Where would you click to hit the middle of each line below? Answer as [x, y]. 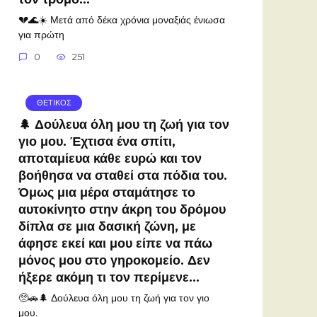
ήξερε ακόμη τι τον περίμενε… [109, 277]
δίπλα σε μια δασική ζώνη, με [107, 226]
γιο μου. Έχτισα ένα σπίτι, [97, 141]
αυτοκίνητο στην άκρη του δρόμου [122, 209]
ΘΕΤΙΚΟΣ [54, 103]
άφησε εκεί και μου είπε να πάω [115, 243]
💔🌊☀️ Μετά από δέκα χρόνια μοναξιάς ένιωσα [122, 19]
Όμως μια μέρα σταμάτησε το [107, 192]
